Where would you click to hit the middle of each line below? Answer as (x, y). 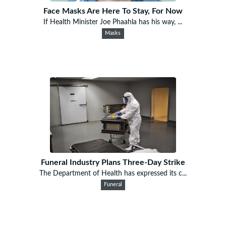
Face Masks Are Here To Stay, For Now (113, 11)
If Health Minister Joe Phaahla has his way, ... (113, 22)
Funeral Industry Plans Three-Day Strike (113, 162)
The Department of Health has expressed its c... (113, 173)
